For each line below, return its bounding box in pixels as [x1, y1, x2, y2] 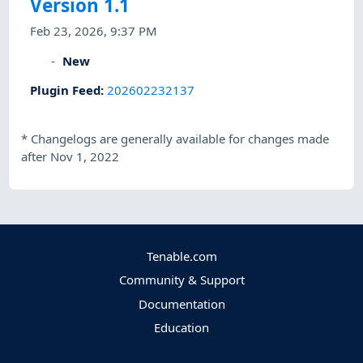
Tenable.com [146, 248, 217, 265]
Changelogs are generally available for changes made [31, 130, 330, 147]
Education [154, 318, 209, 335]
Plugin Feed [30, 81, 101, 98]
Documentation [138, 295, 225, 312]
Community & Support [118, 271, 245, 288]
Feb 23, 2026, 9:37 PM [30, 23, 158, 40]
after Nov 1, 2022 [21, 148, 120, 165]
